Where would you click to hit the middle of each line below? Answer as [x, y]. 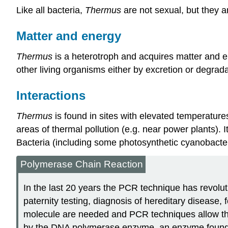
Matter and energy [69, 36]
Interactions [51, 96]
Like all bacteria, [51, 10]
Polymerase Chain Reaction [82, 164]
